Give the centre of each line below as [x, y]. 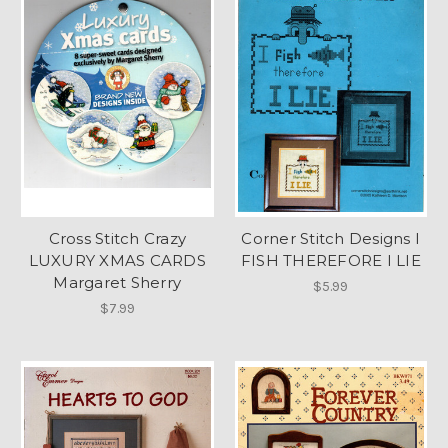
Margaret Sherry [117, 283]
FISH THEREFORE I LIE [330, 261]
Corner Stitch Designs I [331, 239]
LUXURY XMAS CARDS [117, 261]
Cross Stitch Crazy [117, 239]
